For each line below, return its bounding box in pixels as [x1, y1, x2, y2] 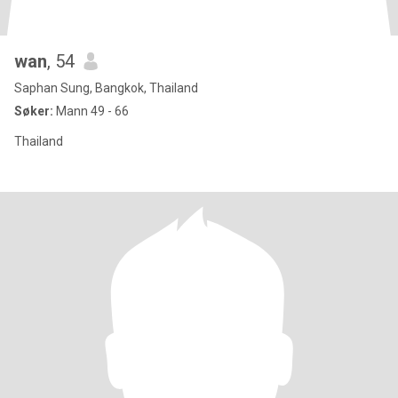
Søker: [14, 104, 53, 118]
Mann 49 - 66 [53, 104, 129, 118]
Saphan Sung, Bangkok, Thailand [14, 81, 198, 95]
